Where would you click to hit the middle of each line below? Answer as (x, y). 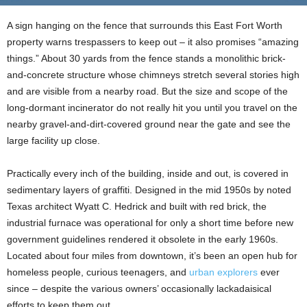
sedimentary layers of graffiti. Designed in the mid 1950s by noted (149, 190)
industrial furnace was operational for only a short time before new (150, 223)
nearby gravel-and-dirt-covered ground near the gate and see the (149, 124)
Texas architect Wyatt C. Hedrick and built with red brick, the (137, 207)
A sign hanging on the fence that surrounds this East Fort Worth (145, 26)
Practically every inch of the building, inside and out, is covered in (148, 174)
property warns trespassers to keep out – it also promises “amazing (153, 42)
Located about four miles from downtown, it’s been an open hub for (152, 256)
